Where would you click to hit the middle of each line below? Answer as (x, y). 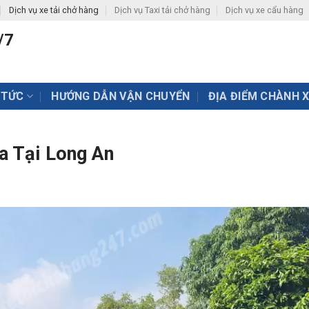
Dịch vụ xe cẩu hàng (264, 10)
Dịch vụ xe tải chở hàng (54, 10)
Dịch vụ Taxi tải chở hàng (162, 10)
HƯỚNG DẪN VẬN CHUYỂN (121, 96)
